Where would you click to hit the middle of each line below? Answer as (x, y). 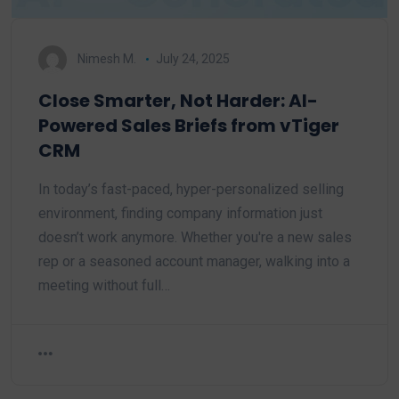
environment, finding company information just (180, 214)
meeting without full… (104, 286)
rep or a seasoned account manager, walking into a (194, 262)
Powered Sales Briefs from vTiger (189, 126)
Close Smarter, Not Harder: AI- (178, 101)
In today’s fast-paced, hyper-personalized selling (191, 190)
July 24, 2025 (192, 58)
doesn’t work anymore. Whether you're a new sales (195, 238)
